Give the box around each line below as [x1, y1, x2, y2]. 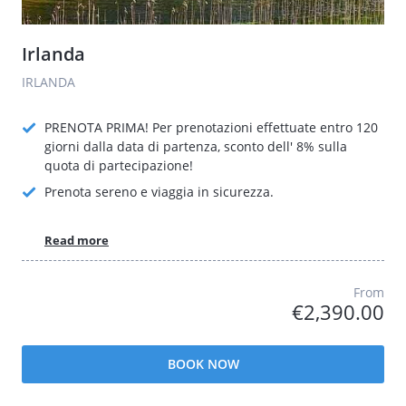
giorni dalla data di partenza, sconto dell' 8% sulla [44, 138, 347, 155]
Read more [44, 231, 109, 248]
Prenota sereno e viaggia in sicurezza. [44, 183, 274, 200]
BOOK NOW [167, 354, 239, 372]
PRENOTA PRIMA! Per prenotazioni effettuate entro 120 [44, 119, 378, 136]
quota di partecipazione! [44, 157, 193, 174]
